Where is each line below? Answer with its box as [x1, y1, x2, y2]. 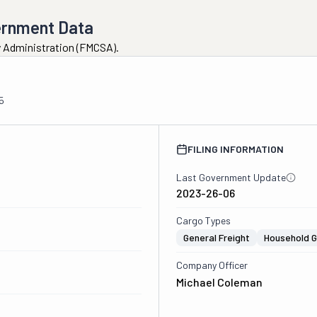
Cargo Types [175, 214, 231, 226]
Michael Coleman [175, 275, 263, 289]
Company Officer [175, 259, 248, 271]
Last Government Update [175, 171, 286, 183]
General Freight [183, 231, 250, 243]
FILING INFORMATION [187, 143, 284, 155]
